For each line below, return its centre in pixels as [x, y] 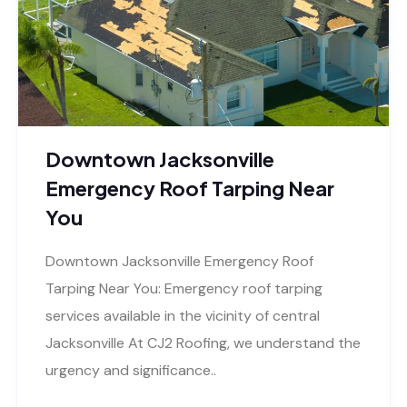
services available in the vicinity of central [183, 315]
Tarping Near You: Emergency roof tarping [184, 288]
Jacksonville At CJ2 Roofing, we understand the [203, 342]
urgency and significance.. [131, 370]
